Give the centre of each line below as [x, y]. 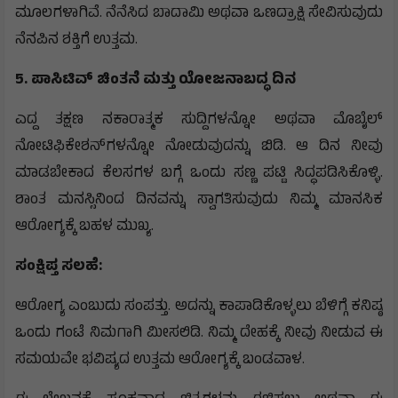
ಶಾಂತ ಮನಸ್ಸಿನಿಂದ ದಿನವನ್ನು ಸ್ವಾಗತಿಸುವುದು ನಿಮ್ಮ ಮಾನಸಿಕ [199, 201]
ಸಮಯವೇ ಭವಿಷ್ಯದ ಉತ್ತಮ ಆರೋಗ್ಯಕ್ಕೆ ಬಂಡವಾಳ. [160, 361]
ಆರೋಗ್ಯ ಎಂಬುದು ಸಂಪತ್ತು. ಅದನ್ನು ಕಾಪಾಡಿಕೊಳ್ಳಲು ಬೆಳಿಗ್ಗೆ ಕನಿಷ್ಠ [199, 308]
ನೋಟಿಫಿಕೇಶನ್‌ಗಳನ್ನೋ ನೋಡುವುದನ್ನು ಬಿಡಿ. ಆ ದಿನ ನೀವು [199, 148]
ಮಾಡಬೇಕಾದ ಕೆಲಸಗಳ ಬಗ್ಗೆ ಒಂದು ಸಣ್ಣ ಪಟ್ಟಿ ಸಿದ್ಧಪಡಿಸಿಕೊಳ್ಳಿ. [199, 175]
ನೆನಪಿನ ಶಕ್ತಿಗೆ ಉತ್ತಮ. [76, 41]
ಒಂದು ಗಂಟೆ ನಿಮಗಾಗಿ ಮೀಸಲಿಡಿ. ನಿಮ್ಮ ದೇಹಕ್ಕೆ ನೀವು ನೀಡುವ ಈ [199, 334]
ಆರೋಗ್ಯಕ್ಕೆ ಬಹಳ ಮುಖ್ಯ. [84, 228]
